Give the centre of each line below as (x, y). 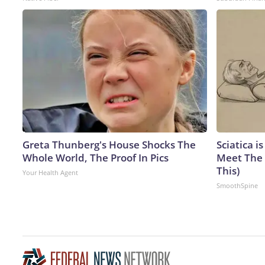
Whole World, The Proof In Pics (96, 157)
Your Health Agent (50, 172)
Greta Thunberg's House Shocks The (109, 144)
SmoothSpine (237, 185)
